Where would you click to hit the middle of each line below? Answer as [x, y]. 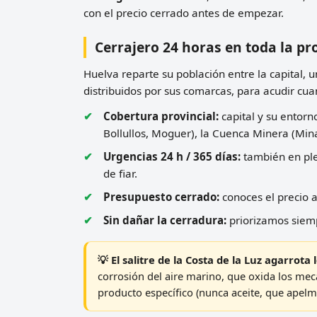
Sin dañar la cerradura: [165, 220]
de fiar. [120, 173]
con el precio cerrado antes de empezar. [184, 12]
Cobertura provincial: [161, 116]
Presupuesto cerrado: [161, 196]
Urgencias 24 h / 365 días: [172, 156]
